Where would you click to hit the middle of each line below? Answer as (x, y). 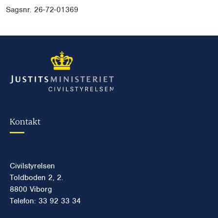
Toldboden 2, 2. (36, 177)
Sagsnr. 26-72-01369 (43, 10)
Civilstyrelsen (32, 166)
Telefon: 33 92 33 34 (45, 201)
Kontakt (25, 121)
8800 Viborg (31, 189)
